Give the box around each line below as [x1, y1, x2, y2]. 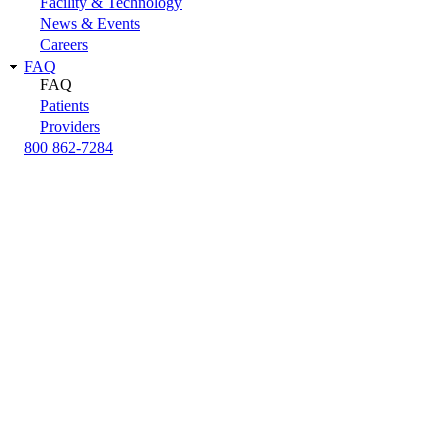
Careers [40, 36, 88, 54]
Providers [40, 118, 100, 136]
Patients [40, 96, 89, 114]
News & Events [40, 15, 140, 33]
